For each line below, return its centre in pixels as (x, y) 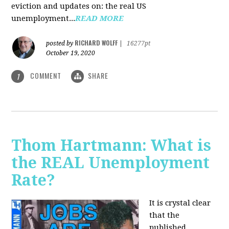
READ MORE (100, 18)
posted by (61, 43)
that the (165, 215)
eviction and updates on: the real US (79, 6)
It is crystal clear (180, 203)
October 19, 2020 (71, 53)
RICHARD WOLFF (96, 42)
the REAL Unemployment (111, 163)
